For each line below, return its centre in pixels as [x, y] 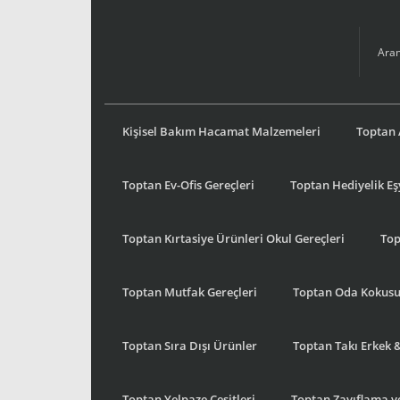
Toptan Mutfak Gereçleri [190, 292]
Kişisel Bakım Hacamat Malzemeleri [221, 131]
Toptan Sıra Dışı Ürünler [190, 345]
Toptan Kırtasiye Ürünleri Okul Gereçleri [233, 238]
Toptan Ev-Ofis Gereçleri [188, 184]
